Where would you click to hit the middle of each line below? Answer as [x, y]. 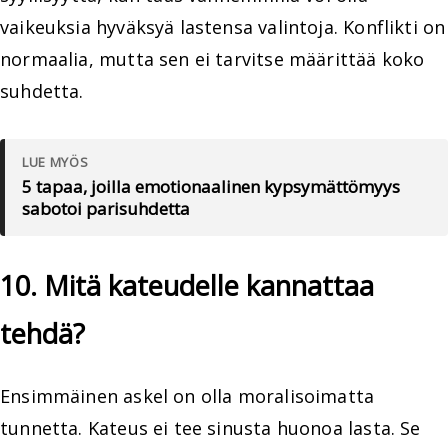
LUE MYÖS [55, 161]
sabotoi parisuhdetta [106, 208]
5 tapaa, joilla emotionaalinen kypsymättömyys [211, 186]
